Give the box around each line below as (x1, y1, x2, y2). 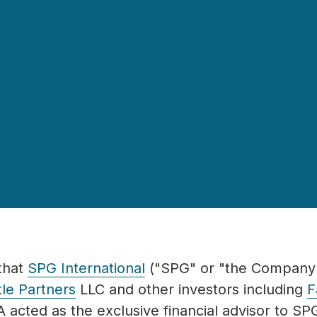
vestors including (190, 281, 307, 299)
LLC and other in (76, 281, 190, 299)
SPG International (28, 260, 145, 277)
